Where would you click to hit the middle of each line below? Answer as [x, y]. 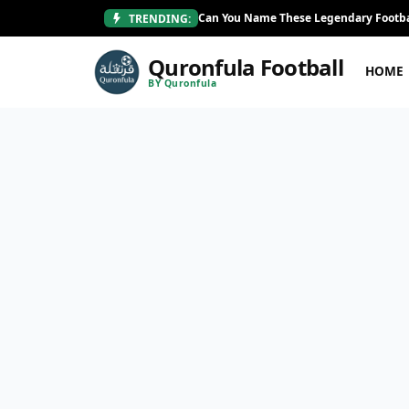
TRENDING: [158, 18]
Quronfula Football [246, 67]
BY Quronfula [183, 83]
